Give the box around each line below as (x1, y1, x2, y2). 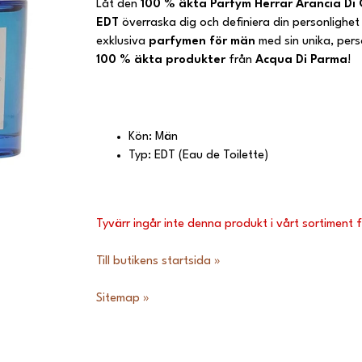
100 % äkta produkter (96, 53, 229, 66)
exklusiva (96, 35, 149, 48)
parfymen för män (149, 35, 255, 48)
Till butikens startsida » (96, 255, 221, 267)
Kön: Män (128, 130, 178, 143)
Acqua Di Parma (255, 53, 347, 66)
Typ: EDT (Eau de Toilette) (128, 149, 268, 162)
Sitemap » (96, 292, 149, 305)
